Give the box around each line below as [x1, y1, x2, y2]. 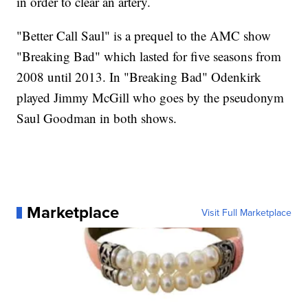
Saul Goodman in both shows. [16, 109, 177, 127]
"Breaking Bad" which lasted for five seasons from [16, 47, 282, 65]
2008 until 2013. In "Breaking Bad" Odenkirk [16, 68, 262, 86]
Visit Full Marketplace [201, 206, 291, 220]
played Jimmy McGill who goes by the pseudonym [16, 89, 285, 107]
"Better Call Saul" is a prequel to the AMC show [16, 27, 272, 45]
